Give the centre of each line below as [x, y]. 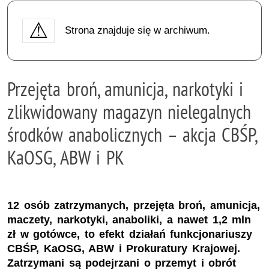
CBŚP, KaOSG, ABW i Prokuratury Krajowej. [124, 249]
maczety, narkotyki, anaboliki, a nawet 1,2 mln [129, 220]
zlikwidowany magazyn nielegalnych [129, 111]
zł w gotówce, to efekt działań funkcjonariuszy [130, 234]
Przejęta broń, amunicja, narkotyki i [125, 89]
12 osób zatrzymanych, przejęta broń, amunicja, [134, 206]
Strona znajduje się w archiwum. [137, 30]
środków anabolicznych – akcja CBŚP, [132, 134]
